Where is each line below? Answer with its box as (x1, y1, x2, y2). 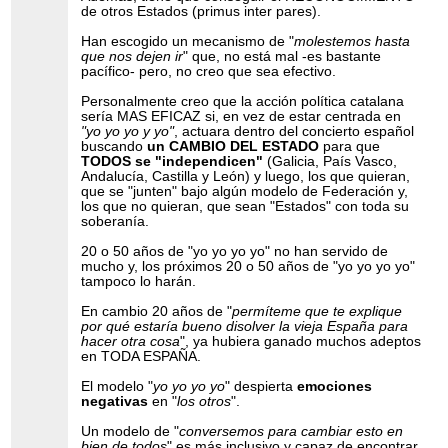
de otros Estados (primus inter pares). (81, 3, 322, 19)
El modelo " (81, 378, 154, 394)
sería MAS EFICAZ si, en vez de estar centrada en (81, 108, 402, 124)
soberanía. (81, 213, 150, 229)
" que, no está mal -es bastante (183, 48, 382, 64)
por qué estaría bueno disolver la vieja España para (81, 318, 409, 334)
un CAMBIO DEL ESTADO (147, 138, 320, 154)
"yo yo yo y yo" (81, 123, 175, 139)
